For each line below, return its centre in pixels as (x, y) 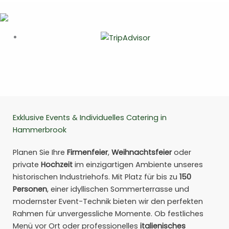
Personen (30, 189)
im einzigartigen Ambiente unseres (138, 165)
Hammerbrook (40, 130)
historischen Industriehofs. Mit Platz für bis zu (96, 177)
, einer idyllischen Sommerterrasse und (118, 189)
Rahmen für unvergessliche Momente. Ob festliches (108, 214)
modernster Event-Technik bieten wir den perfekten (108, 202)
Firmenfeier (87, 153)
